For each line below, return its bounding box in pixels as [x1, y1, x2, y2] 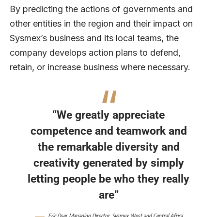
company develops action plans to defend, [10, 47, 181, 58]
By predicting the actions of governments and [10, 3, 193, 14]
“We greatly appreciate [52, 108, 165, 122]
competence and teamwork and [30, 124, 187, 138]
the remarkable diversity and [37, 140, 180, 154]
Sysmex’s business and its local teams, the [10, 32, 179, 43]
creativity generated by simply [33, 156, 184, 170]
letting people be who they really [28, 172, 189, 186]
